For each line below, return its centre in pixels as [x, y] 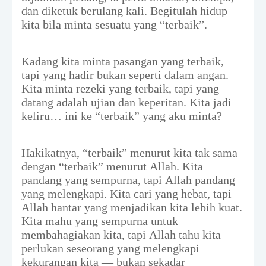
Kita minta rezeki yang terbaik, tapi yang [120, 88]
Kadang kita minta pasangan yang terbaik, [123, 61]
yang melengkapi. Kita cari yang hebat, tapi [126, 193]
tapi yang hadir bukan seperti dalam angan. [125, 75]
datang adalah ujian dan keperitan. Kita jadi [126, 102]
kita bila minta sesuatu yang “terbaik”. [114, 24]
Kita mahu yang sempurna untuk [100, 221]
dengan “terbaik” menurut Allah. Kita [112, 166]
